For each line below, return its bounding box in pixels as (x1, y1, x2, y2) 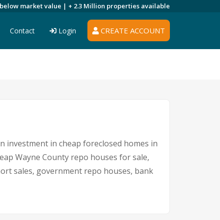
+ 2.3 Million (68, 1, 107, 10)
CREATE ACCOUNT (99, 26, 165, 35)
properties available (107, 1, 170, 10)
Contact (10, 26, 35, 35)
